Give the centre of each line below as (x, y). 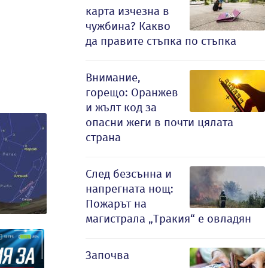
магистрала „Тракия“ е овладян (168, 219)
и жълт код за (121, 107)
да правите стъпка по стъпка (161, 41)
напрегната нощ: (130, 189)
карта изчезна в (127, 11)
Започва (107, 255)
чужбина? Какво (128, 26)
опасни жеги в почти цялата (159, 122)
